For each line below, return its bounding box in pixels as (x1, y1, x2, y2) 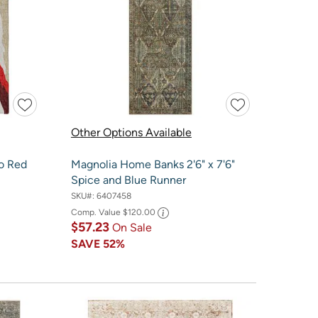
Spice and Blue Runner (70, 173, 186, 187)
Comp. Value (70, 207, 123, 217)
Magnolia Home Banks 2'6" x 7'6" (70, 158, 235, 172)
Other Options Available (70, 126, 192, 140)
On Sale (111, 220, 152, 234)
